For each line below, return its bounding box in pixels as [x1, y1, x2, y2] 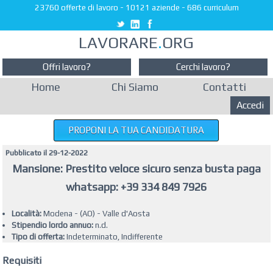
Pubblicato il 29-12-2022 [5, 149, 88, 157]
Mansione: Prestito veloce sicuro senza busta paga [12, 162, 261, 175]
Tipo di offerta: [11, 232, 65, 241]
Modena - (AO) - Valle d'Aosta [41, 209, 150, 218]
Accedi [236, 99, 264, 111]
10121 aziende [125, 3, 180, 12]
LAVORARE [79, 34, 158, 52]
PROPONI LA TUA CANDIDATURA [68, 125, 205, 135]
